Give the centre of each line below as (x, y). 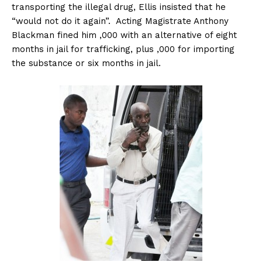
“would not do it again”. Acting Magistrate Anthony (120, 21)
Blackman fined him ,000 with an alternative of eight (124, 35)
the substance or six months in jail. (86, 63)
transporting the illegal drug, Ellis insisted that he (119, 7)
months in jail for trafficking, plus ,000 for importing (123, 49)
